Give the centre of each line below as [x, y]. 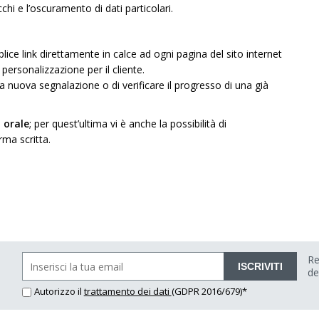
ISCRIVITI [261, 266]
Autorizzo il [59, 291]
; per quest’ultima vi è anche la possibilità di [128, 124]
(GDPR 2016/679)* [209, 291]
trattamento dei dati [127, 291]
